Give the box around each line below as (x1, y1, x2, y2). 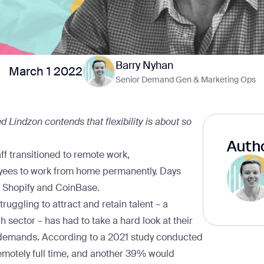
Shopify (2, 181, 34, 194)
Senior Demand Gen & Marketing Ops (115, 74, 256, 85)
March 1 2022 (8, 64, 82, 79)
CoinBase (55, 181, 97, 194)
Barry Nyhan (115, 58, 173, 72)
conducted (154, 231, 203, 243)
